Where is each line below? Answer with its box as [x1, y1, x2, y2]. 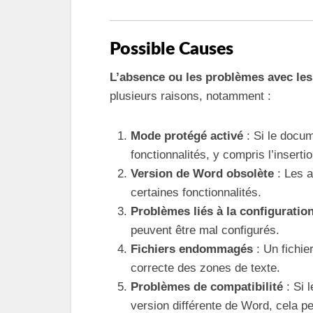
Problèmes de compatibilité [131, 280, 283, 293]
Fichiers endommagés [131, 242, 253, 256]
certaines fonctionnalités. [131, 186, 261, 199]
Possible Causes [110, 41, 233, 58]
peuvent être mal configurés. [131, 224, 279, 237]
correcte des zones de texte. [131, 261, 280, 275]
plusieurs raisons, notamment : [110, 89, 271, 103]
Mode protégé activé [131, 129, 243, 143]
